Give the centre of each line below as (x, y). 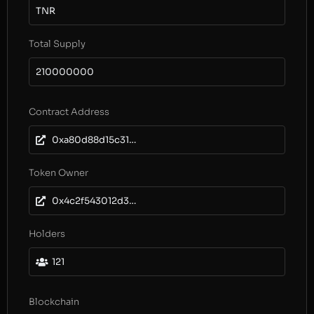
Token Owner (59, 173)
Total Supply (57, 44)
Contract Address (69, 112)
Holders (47, 234)
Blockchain (54, 302)
